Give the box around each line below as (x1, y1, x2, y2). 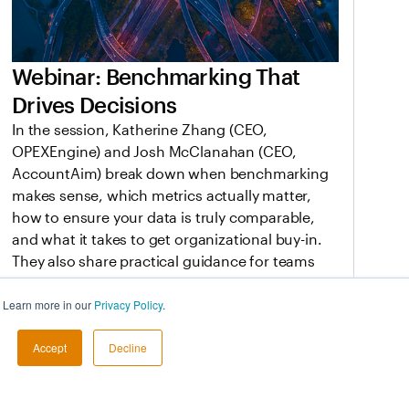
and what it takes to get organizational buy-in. (12, 230, 322, 248)
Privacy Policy (94, 297, 163, 312)
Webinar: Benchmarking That (12, 63, 300, 90)
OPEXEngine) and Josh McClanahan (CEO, (12, 142, 298, 161)
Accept (33, 340, 67, 355)
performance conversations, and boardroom (12, 296, 316, 314)
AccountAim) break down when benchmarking (12, 164, 329, 183)
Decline (109, 340, 147, 355)
